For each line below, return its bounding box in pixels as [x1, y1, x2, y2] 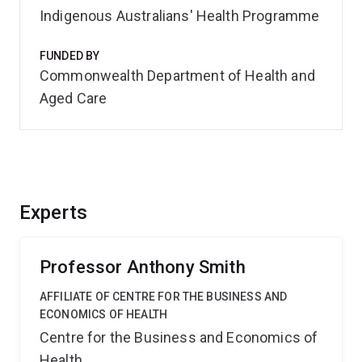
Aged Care [40, 90, 107, 107]
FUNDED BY [40, 49, 100, 62]
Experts [19, 201, 88, 224]
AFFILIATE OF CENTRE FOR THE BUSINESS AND [40, 290, 288, 303]
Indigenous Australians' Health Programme [40, 7, 320, 24]
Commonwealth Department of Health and [40, 67, 315, 84]
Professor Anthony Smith [40, 257, 246, 277]
